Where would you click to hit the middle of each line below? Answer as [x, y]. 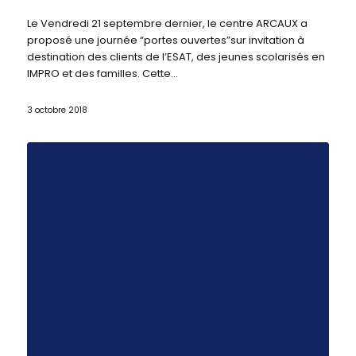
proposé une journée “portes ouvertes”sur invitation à [165, 40]
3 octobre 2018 [57, 110]
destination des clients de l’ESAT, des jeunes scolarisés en [176, 57]
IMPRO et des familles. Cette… [102, 74]
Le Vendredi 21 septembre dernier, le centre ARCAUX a [167, 23]
